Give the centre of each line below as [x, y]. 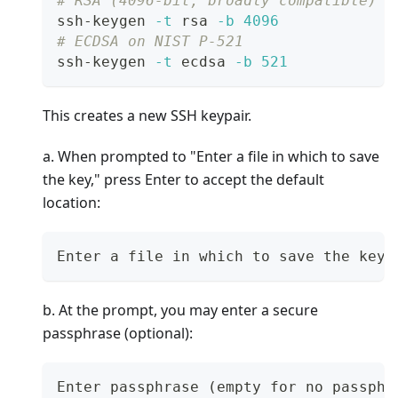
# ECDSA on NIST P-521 [150, 42]
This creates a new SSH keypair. [147, 116]
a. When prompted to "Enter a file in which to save [211, 157]
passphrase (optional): [118, 334]
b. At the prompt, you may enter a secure [180, 310]
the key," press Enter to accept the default [183, 180]
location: [72, 203]
